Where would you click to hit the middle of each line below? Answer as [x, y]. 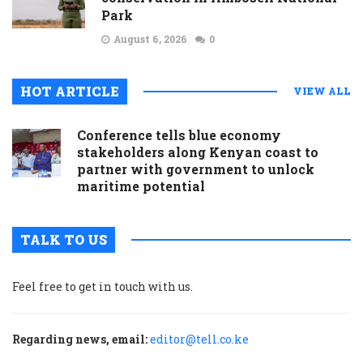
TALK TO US [64, 239]
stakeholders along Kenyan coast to [198, 152]
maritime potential [141, 186]
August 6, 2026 [150, 38]
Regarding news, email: [80, 339]
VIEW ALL [322, 90]
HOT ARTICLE [70, 91]
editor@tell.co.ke [199, 339]
